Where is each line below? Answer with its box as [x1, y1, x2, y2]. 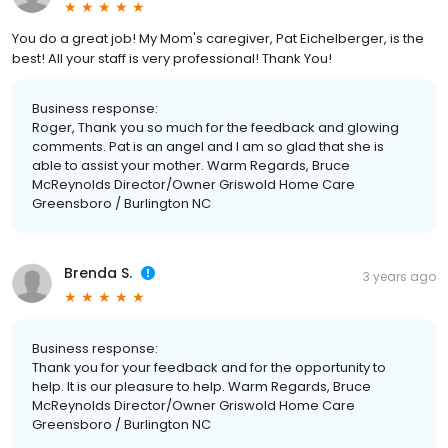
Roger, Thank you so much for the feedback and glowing [32, 117, 399, 137]
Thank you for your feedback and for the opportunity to [32, 357, 386, 377]
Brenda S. [64, 262, 132, 283]
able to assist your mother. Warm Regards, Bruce [32, 155, 350, 175]
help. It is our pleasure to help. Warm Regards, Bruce [32, 376, 371, 396]
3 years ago [363, 267, 436, 285]
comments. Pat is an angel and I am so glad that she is [32, 136, 384, 156]
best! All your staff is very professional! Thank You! [12, 48, 332, 68]
